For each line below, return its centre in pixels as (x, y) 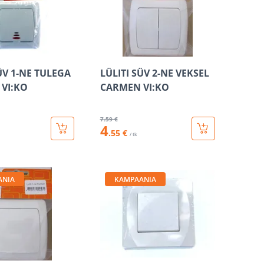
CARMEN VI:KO (134, 87)
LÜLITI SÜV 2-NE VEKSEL (154, 73)
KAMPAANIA (135, 179)
